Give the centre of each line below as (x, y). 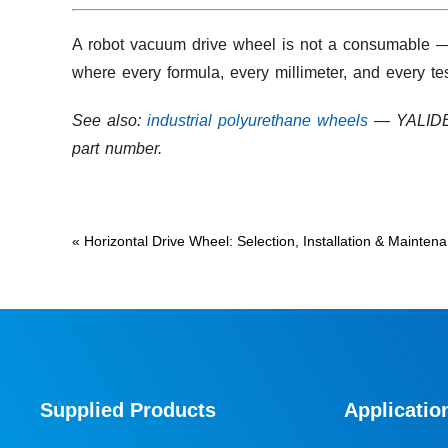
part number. (117, 149)
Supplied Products (128, 410)
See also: (109, 121)
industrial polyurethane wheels (257, 121)
